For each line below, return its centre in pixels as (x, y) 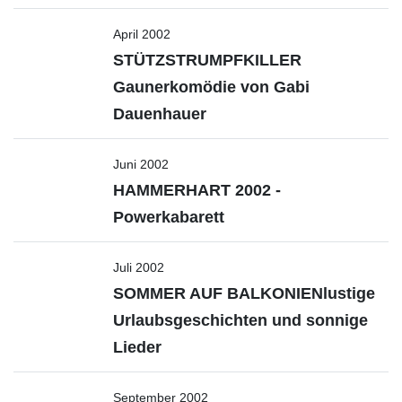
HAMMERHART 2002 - (197, 190)
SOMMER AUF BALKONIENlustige (244, 293)
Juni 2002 (141, 164)
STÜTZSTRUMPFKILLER (207, 60)
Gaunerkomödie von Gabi (211, 87)
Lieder (137, 347)
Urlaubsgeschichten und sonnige (240, 320)
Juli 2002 (139, 267)
